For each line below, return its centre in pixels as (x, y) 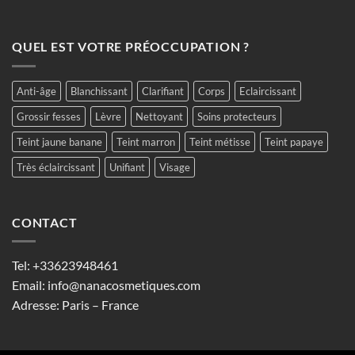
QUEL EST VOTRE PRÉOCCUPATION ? (131, 46)
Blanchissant (99, 91)
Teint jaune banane (59, 141)
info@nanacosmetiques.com (124, 285)
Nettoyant (159, 116)
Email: (30, 285)
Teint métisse (220, 141)
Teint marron (146, 141)
